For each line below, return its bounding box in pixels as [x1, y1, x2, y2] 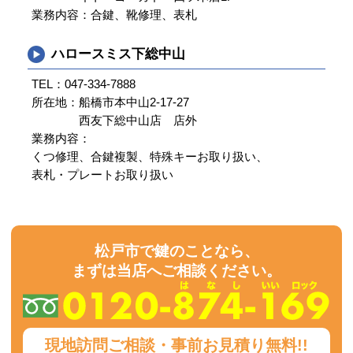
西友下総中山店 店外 [79, 113, 197, 127]
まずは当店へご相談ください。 [72, 262, 281, 280]
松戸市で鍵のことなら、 [94, 242, 259, 260]
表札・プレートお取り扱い [32, 168, 173, 181]
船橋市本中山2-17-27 [79, 95, 189, 109]
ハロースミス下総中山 [51, 46, 185, 61]
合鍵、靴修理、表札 [91, 8, 197, 21]
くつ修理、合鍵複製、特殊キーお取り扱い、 [32, 150, 268, 163]
